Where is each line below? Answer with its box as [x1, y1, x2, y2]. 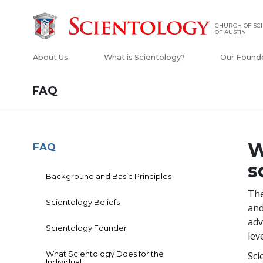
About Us [33, 53, 68, 62]
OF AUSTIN [215, 28, 246, 36]
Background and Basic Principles [46, 171, 171, 181]
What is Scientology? [103, 53, 185, 62]
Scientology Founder [46, 223, 127, 233]
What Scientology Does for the [46, 249, 164, 259]
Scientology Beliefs [46, 197, 120, 207]
